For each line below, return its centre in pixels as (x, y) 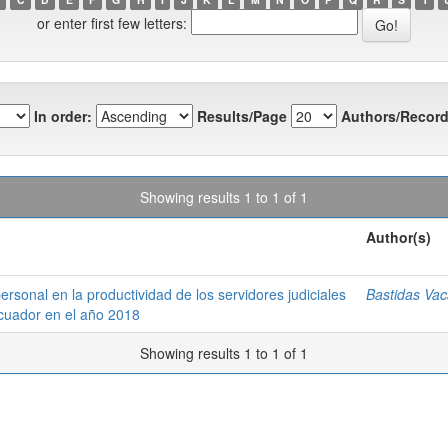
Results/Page (242, 116)
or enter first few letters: (112, 22)
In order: (63, 116)
